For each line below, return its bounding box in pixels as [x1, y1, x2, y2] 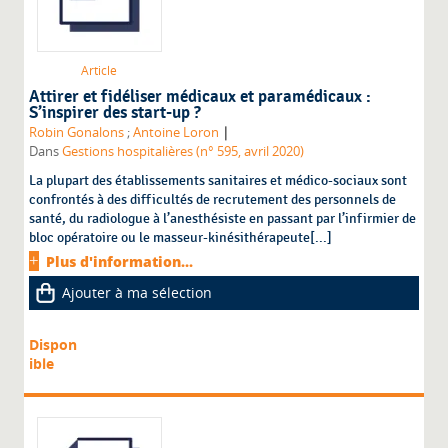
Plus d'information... [46, 252, 194, 272]
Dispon [29, 335, 78, 355]
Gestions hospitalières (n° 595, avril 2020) [62, 143, 305, 161]
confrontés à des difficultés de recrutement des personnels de [29, 191, 397, 209]
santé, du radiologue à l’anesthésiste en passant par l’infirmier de [29, 210, 417, 228]
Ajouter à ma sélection [62, 283, 213, 303]
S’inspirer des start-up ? [29, 103, 202, 124]
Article [81, 62, 118, 80]
